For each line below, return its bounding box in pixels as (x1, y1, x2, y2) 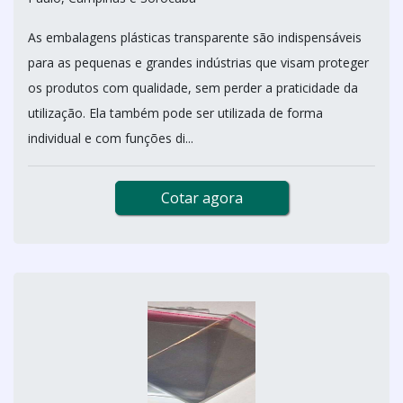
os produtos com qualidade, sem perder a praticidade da (28, 78, 358, 96)
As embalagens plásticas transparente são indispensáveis (28, 28, 362, 46)
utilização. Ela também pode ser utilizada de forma (28, 103, 323, 121)
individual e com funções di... (28, 129, 193, 147)
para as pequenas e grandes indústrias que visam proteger (28, 53, 369, 71)
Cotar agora (160, 187, 243, 208)
